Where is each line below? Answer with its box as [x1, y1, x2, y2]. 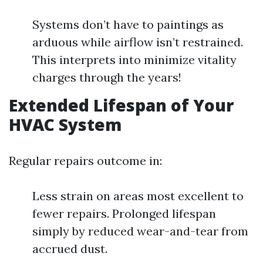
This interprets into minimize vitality [32, 52, 237, 67]
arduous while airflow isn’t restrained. [32, 35, 243, 49]
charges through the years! [32, 70, 181, 85]
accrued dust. [32, 241, 107, 256]
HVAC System [9, 113, 122, 136]
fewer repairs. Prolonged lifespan [32, 206, 216, 221]
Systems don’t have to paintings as [32, 17, 224, 32]
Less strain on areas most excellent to [32, 188, 244, 203]
